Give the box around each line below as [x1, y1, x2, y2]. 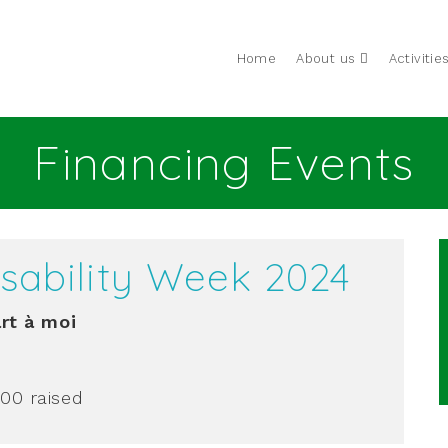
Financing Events [33, 133, 415, 192]
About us [296, 51, 356, 66]
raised [29, 387, 84, 408]
